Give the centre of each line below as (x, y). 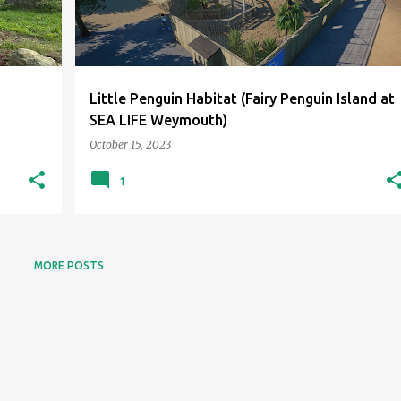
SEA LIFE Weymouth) (158, 120)
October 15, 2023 (130, 145)
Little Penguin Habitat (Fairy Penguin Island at (242, 98)
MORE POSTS (68, 265)
